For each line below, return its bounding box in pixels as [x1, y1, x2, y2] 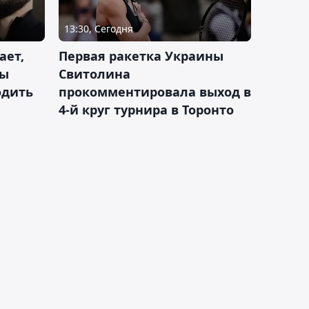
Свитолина [59, 65, 130, 82]
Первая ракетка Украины [59, 47, 223, 64]
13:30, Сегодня [64, 21, 133, 35]
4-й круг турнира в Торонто [59, 101, 234, 118]
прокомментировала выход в [59, 83, 251, 100]
